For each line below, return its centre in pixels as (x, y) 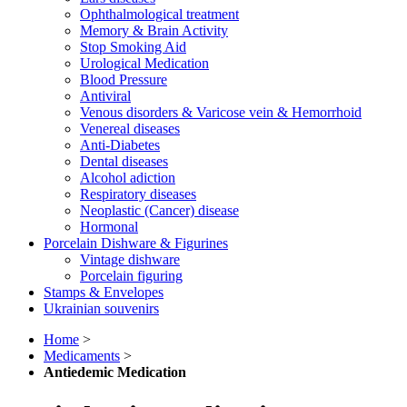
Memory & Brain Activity (154, 30)
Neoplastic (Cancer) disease (159, 210)
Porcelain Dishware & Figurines (136, 243)
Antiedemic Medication (115, 372)
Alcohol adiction (128, 178)
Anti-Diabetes (120, 145)
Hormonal (109, 227)
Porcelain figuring (131, 276)
